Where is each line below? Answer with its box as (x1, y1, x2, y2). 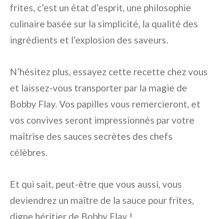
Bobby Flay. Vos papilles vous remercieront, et (10, 98, 200, 109)
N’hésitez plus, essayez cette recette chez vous (10, 66, 208, 77)
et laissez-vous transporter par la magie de (10, 82, 187, 93)
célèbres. (10, 146, 47, 158)
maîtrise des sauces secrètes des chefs (10, 130, 173, 142)
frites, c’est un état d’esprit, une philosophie (10, 1, 191, 13)
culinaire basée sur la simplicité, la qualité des (10, 18, 198, 29)
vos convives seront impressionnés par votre (10, 114, 195, 126)
